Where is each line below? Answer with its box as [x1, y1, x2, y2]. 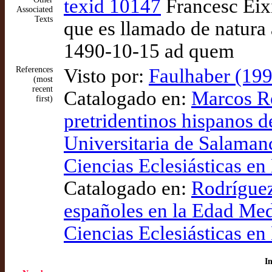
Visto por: [64, 65, 149, 87]
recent [32, 84, 53, 93]
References [16, 65, 53, 74]
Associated [16, 5, 53, 14]
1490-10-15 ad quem [64, 40, 234, 62]
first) [36, 94, 53, 103]
